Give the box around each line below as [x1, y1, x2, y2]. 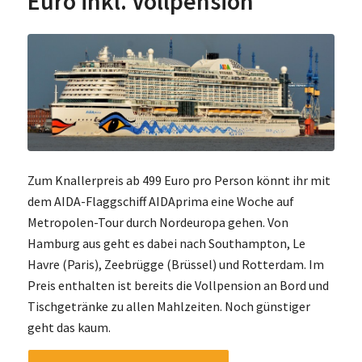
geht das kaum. [27, 319, 111, 336]
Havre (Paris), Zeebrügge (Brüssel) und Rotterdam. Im [27, 256, 324, 273]
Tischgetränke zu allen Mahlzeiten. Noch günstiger [27, 298, 310, 315]
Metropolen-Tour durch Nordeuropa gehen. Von [27, 214, 288, 231]
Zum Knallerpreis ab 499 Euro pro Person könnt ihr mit [27, 172, 330, 189]
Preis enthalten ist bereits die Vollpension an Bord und [27, 277, 329, 294]
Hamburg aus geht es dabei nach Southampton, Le [27, 235, 305, 252]
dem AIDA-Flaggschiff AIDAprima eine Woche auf [27, 193, 294, 210]
